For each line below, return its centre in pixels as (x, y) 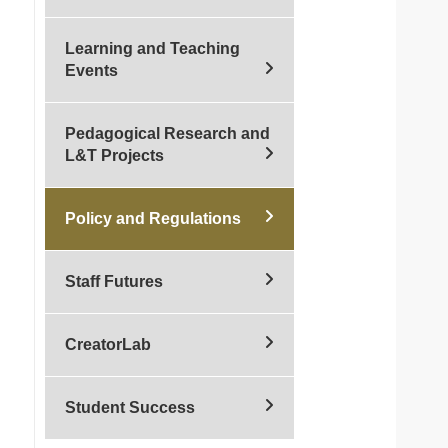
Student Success (129, 407)
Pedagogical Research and (167, 133)
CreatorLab (107, 344)
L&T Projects (114, 155)
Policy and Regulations (152, 218)
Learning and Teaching (152, 48)
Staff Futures (113, 281)
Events (91, 70)
